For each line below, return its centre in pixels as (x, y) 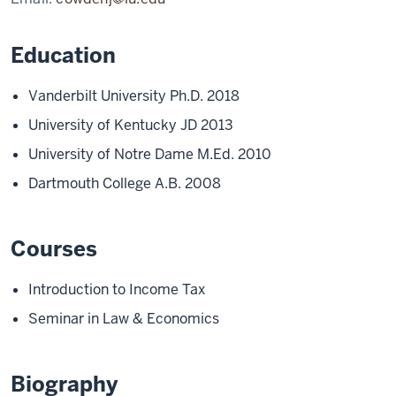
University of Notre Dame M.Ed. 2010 (150, 154)
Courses (54, 249)
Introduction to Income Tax (117, 289)
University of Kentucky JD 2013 (131, 125)
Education (63, 55)
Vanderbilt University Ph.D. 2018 (134, 96)
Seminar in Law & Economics (124, 319)
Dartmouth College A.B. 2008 (125, 183)
